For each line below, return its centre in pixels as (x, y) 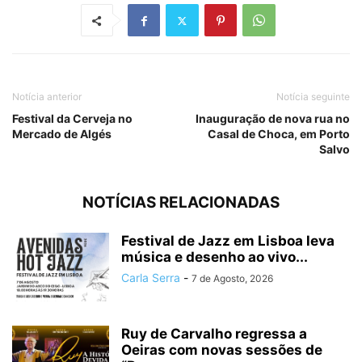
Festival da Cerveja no (72, 118)
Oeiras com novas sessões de (222, 350)
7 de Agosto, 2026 (232, 278)
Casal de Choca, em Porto (279, 134)
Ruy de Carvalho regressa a (214, 334)
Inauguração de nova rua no (273, 118)
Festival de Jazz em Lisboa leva (228, 241)
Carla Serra (151, 278)
